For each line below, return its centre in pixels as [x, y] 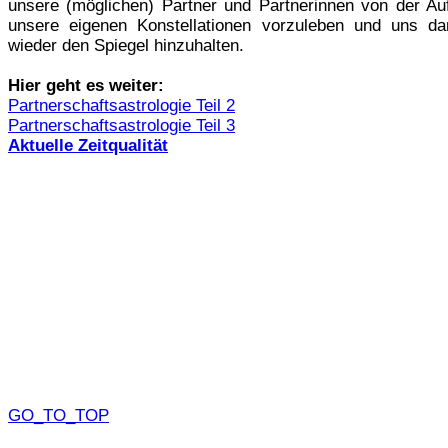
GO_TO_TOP [58, 415]
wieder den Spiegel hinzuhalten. [126, 45]
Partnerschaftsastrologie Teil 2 [121, 105]
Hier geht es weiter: [86, 85]
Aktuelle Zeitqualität [88, 145]
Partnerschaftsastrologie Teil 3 [121, 125]
